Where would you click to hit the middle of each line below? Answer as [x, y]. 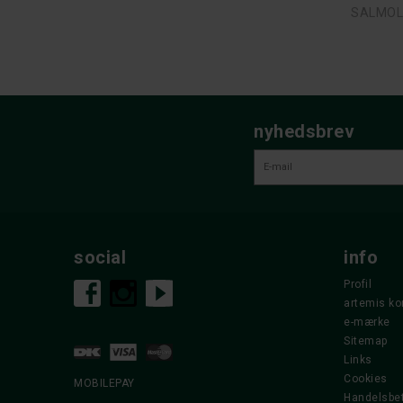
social [100, 257]
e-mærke [367, 322]
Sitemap [366, 340]
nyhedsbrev [304, 131]
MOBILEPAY [104, 383]
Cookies [366, 378]
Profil [358, 284]
